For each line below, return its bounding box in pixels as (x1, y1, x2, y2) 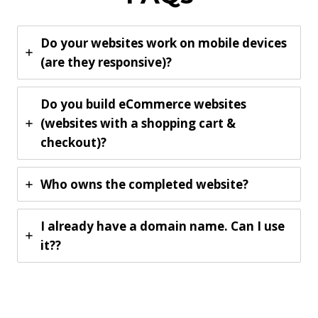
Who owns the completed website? (40, 176, 248, 192)
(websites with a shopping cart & (40, 115, 236, 131)
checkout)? (40, 134, 106, 150)
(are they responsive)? (40, 54, 172, 70)
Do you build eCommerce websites (40, 96, 246, 112)
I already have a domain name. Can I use (40, 218, 285, 234)
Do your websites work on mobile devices (40, 35, 287, 51)
